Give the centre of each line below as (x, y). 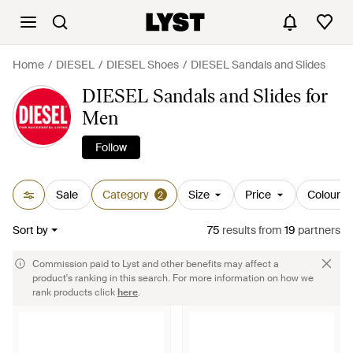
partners (318, 230)
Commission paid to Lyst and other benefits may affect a (156, 264)
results (238, 230)
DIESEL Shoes (143, 65)
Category (125, 195)
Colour (323, 195)
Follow (111, 147)
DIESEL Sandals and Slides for (205, 96)
